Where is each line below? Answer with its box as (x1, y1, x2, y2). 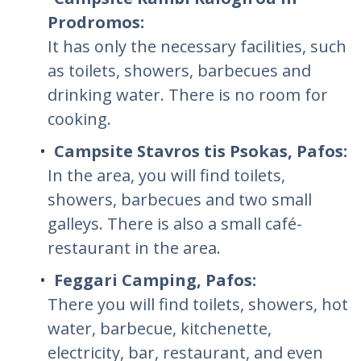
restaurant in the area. (48, 236, 221, 259)
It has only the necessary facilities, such (48, 35, 346, 57)
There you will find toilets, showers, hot (48, 293, 348, 315)
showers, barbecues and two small (48, 188, 312, 210)
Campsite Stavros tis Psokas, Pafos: (54, 139, 347, 162)
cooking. (48, 107, 111, 130)
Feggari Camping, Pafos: (54, 268, 256, 291)
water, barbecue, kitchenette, (48, 317, 272, 339)
